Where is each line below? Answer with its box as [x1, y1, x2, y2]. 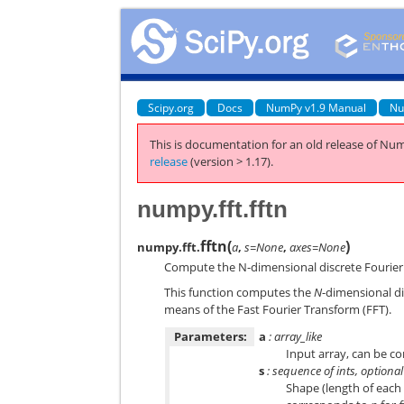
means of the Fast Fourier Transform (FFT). [164, 301, 392, 317]
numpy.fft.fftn [137, 195, 289, 223]
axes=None [289, 238, 346, 255]
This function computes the [164, 284, 315, 300]
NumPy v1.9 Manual [266, 99, 367, 115]
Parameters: [174, 327, 248, 344]
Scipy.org [148, 99, 195, 115]
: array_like [266, 327, 323, 344]
